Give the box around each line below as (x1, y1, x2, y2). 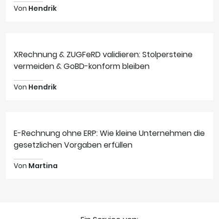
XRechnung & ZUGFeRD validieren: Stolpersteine (14, 48, 193, 60)
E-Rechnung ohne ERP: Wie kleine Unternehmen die (14, 127, 205, 139)
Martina (28, 160, 58, 171)
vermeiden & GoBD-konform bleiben (14, 60, 150, 72)
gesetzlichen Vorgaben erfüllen (14, 139, 132, 151)
